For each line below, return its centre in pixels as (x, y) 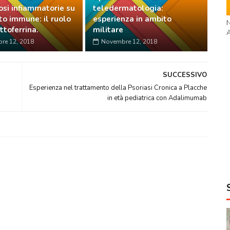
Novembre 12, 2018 (129, 41)
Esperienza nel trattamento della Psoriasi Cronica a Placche (118, 88)
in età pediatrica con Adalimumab (157, 98)
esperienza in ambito (132, 19)
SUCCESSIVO (185, 75)
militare (108, 30)
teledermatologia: (128, 8)
